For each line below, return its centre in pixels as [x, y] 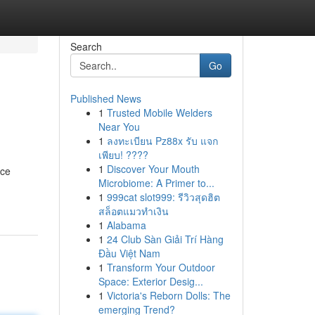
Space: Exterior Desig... [150, 281]
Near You [119, 127]
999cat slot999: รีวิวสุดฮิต [163, 197]
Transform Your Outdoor [161, 267]
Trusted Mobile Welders [159, 112]
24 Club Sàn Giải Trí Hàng [165, 239]
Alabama [126, 225]
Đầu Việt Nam [129, 253]
